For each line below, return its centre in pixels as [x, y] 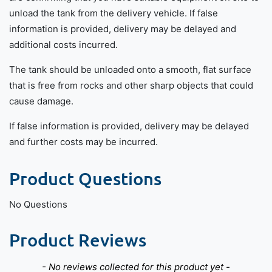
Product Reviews [78, 240]
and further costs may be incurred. [83, 142]
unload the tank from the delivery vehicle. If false [114, 13]
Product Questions [85, 178]
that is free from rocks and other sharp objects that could [131, 86]
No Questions [38, 205]
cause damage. [41, 101]
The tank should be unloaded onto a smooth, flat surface [130, 70]
